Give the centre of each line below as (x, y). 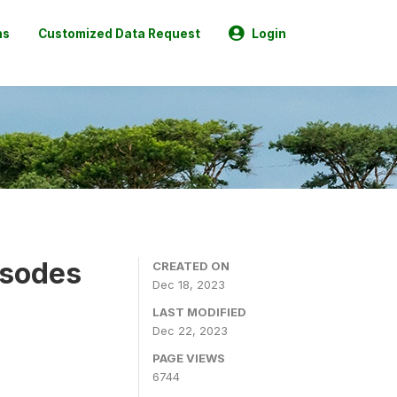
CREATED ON (191, 266)
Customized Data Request (119, 33)
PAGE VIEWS (189, 358)
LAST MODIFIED (199, 312)
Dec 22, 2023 (190, 331)
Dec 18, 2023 (189, 284)
